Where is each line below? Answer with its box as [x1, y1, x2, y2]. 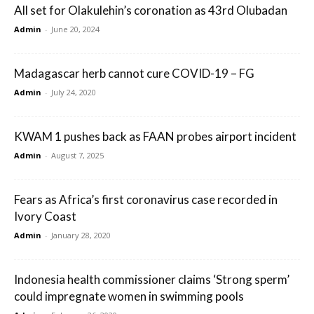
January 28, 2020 [51, 230, 111, 241]
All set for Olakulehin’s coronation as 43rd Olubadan [14, 3, 287, 18]
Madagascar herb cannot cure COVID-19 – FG [14, 66, 254, 81]
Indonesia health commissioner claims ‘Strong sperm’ [14, 272, 289, 287]
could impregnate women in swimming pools [14, 289, 244, 304]
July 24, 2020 [51, 87, 96, 98]
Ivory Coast [14, 209, 76, 224]
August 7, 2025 [51, 150, 104, 161]
